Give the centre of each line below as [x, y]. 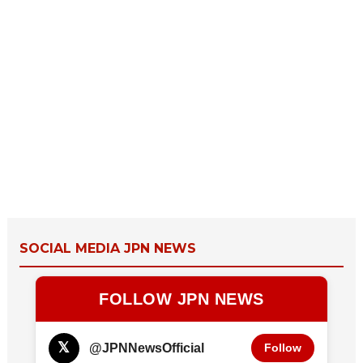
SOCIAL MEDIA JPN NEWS [107, 248]
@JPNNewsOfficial [146, 348]
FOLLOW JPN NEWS [181, 299]
